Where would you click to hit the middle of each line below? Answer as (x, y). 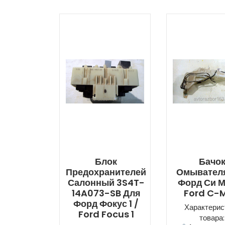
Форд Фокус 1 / (106, 204)
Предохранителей (106, 172)
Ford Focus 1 (106, 214)
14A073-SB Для (106, 193)
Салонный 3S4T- (106, 183)
